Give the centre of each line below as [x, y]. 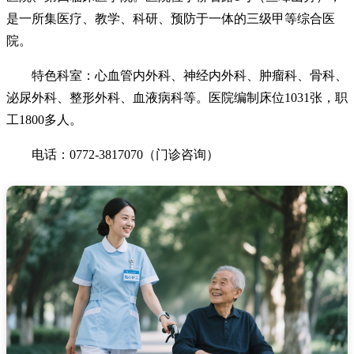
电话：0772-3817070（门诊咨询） [125, 155]
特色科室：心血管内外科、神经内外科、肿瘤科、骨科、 [190, 76]
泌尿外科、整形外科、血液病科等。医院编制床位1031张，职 [177, 98]
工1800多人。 [44, 120]
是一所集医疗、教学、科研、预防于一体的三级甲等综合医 [171, 19]
